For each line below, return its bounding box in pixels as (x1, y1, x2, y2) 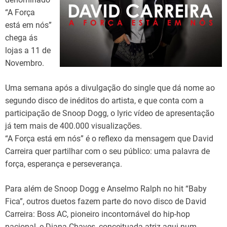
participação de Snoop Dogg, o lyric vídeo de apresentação (5, 108, 214, 118)
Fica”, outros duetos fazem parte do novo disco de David (5, 197, 206, 206)
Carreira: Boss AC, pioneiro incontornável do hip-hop (5, 209, 190, 219)
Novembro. (5, 58, 44, 68)
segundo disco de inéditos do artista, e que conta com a (5, 96, 204, 105)
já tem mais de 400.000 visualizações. (5, 121, 142, 131)
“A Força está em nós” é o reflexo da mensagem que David (5, 134, 213, 143)
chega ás (5, 33, 37, 43)
